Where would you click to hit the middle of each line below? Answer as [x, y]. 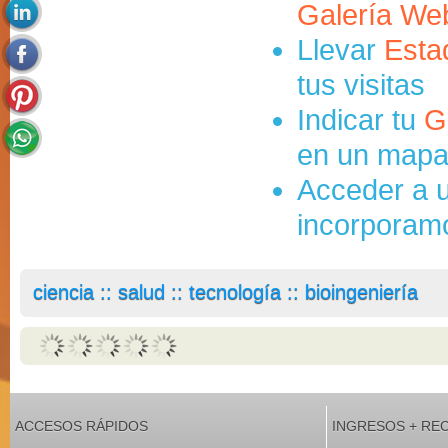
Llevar [340, 50]
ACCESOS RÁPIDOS [81, 426]
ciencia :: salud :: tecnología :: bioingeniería [225, 292]
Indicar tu [360, 120]
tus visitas [361, 85]
